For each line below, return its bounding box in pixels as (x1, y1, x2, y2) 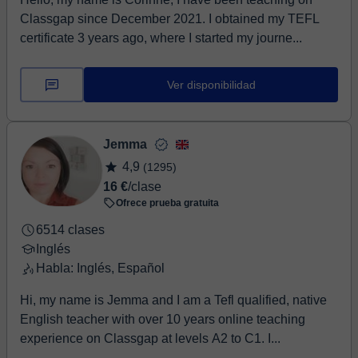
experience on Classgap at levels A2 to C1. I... (20, 332, 280, 345)
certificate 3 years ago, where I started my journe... (20, 31, 302, 45)
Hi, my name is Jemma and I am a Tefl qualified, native (20, 293, 327, 307)
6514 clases (36, 223, 105, 237)
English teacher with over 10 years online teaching (20, 312, 305, 326)
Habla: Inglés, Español (36, 261, 165, 275)
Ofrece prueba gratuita (116, 197, 219, 209)
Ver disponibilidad (166, 78, 256, 91)
